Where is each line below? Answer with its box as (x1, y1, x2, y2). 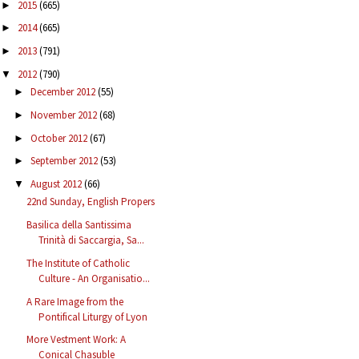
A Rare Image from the (26, 294, 124, 309)
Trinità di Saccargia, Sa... (38, 233, 145, 248)
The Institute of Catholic (26, 256, 131, 270)
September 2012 (30, 154, 100, 168)
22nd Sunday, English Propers (26, 195, 155, 209)
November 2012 (30, 107, 99, 122)
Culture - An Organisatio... (38, 271, 151, 285)
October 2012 (30, 131, 90, 145)
